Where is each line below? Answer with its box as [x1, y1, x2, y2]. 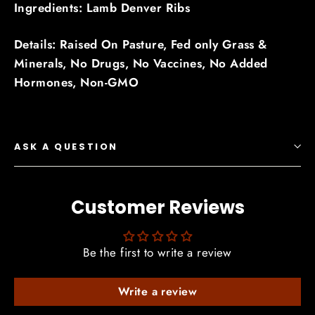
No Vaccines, [132, 54, 210, 72]
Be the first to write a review [83, 243, 232, 261]
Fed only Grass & [170, 35, 267, 53]
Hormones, [14, 73, 81, 91]
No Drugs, [70, 54, 133, 72]
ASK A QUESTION [14, 140, 118, 153]
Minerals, [14, 54, 71, 72]
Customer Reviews [70, 194, 245, 220]
